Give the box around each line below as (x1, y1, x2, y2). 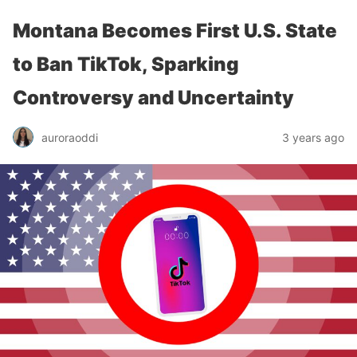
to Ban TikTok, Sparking (13, 53, 239, 76)
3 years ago (282, 130, 344, 144)
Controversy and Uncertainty (13, 86, 294, 109)
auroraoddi (41, 130, 98, 144)
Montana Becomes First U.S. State (13, 19, 337, 42)
